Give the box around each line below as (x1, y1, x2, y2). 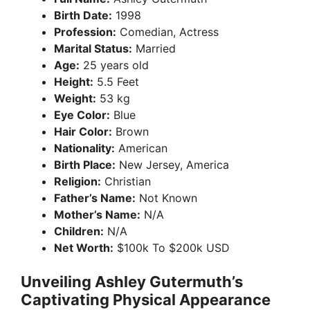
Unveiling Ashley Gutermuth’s (21, 273, 243, 291)
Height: (54, 75, 93, 89)
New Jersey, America (116, 158, 229, 172)
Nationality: (54, 141, 115, 156)
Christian (101, 174, 151, 189)
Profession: (54, 25, 116, 39)
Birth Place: (54, 158, 116, 172)
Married (132, 42, 176, 56)
